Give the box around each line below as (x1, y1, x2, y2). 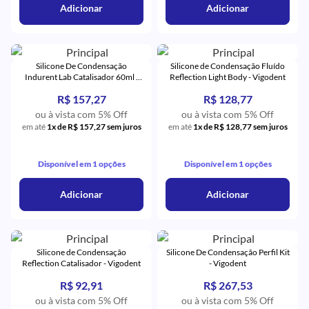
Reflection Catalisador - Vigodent (22, 258, 141, 268)
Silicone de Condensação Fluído (170, 61, 285, 71)
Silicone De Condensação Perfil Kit (166, 247, 290, 257)
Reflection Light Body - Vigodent (170, 72, 286, 82)
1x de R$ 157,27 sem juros (46, 121, 141, 132)
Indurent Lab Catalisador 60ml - (24, 72, 139, 82)
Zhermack (63, 83, 100, 93)
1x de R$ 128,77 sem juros (192, 121, 288, 132)
